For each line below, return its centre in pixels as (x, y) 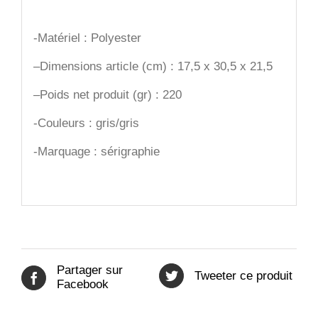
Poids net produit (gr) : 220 (110, 94)
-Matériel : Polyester (87, 38)
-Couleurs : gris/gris (86, 123)
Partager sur (90, 270)
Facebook (83, 285)
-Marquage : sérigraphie (96, 151)
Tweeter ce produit (243, 275)
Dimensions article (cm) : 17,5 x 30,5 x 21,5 (156, 66)
